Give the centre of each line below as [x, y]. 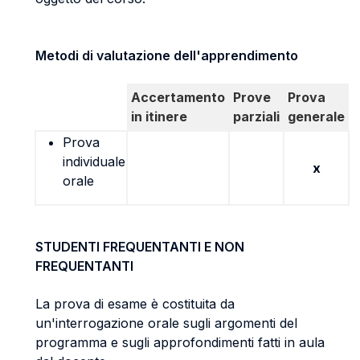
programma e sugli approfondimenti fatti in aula [180, 342]
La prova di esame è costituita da [135, 304]
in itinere [159, 117]
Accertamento [178, 97]
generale [316, 117]
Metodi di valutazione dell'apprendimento [167, 55]
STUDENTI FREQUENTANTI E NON [140, 247]
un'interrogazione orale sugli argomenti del [166, 323]
